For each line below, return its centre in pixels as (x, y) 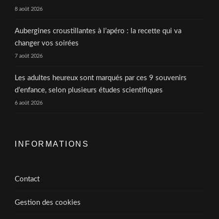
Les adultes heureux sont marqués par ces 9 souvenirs (101, 78)
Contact (27, 179)
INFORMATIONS (52, 144)
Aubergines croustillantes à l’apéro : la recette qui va (98, 31)
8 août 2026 (29, 9)
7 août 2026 (29, 56)
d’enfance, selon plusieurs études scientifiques (89, 90)
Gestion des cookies (48, 202)
